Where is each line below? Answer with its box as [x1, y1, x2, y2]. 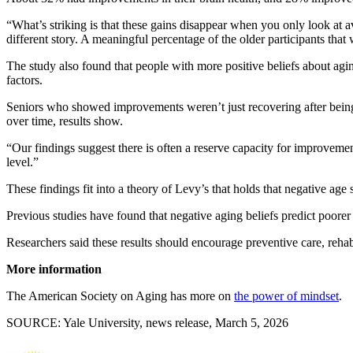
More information [6, 262, 102, 276]
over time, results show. [6, 113, 123, 128]
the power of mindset [234, 288, 339, 303]
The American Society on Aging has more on [6, 288, 234, 303]
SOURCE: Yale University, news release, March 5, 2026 [6, 315, 288, 329]
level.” [6, 154, 39, 169]
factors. [6, 72, 43, 87]
